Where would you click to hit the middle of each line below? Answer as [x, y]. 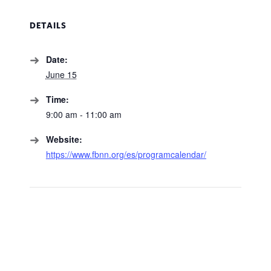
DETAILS [48, 26]
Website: [64, 139]
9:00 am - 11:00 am [83, 115]
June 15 [61, 75]
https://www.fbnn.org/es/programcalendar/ [126, 155]
